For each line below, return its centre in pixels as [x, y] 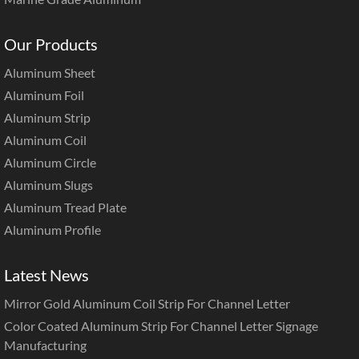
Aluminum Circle [50, 162]
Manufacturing [45, 345]
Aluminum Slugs [48, 184]
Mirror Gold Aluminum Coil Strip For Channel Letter [147, 303]
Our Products [51, 44]
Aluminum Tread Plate [65, 207]
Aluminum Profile [52, 229]
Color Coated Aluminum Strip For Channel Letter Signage [161, 325]
